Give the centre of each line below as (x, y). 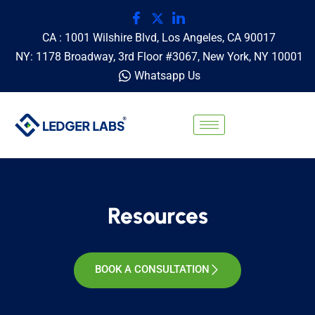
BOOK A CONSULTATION (152, 269)
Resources (157, 216)
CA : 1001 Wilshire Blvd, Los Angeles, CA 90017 (159, 38)
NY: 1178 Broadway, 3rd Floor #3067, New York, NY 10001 (159, 57)
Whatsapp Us (167, 76)
